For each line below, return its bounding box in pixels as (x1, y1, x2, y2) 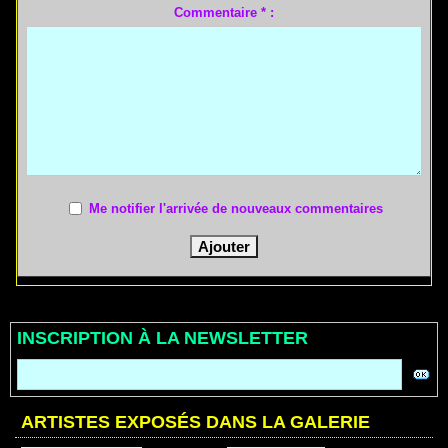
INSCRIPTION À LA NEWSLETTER (17, 328, 308, 348)
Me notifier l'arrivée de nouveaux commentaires (89, 200, 383, 216)
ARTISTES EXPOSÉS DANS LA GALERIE (21, 412, 370, 432)
